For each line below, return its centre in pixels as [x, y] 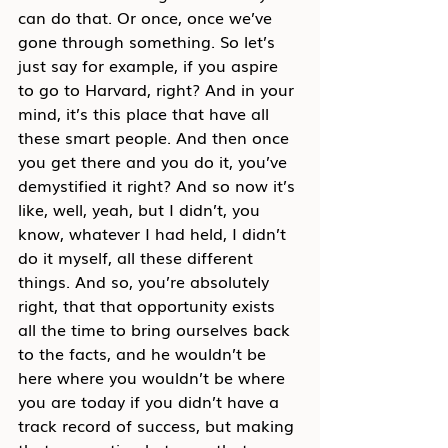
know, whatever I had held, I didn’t [154, 232]
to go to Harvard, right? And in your [158, 88]
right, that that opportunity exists [149, 304]
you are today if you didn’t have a [151, 400]
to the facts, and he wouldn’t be [144, 352]
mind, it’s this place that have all [146, 112]
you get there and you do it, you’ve [155, 160]
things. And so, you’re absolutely [146, 280]
